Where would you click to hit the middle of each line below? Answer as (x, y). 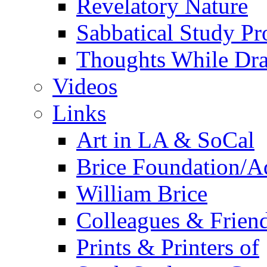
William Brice (142, 193)
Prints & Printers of (168, 247)
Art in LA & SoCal (165, 140)
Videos (85, 86)
